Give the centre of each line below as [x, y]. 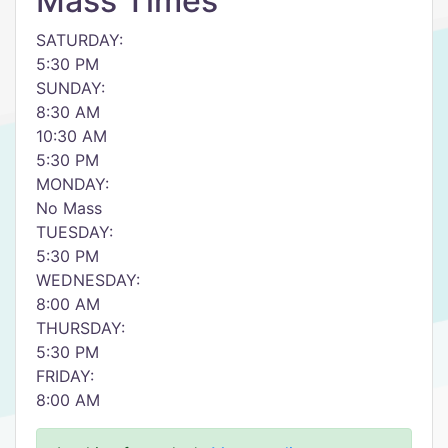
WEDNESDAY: [88, 280]
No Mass [69, 208]
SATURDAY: [79, 40]
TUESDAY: [74, 232]
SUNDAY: [70, 88]
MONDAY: [72, 184]
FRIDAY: [65, 376]
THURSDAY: [80, 328]
